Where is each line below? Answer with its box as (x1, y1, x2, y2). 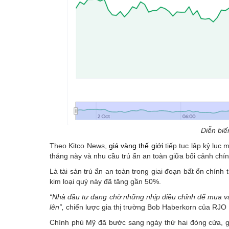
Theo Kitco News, (50, 141, 109, 150)
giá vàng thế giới (108, 141, 163, 150)
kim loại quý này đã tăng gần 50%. (50, 177, 161, 186)
